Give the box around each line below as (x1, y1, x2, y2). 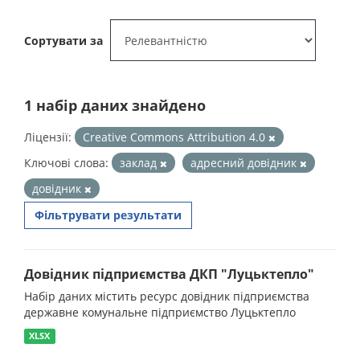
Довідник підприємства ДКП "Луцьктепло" (24, 265, 314, 283)
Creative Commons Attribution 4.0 (83, 129, 268, 145)
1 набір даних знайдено (24, 96, 206, 115)
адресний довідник (190, 155, 300, 170)
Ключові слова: (24, 155, 108, 170)
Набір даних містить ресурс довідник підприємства (24, 288, 309, 304)
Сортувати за (24, 33, 103, 48)
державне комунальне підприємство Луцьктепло (24, 305, 296, 320)
